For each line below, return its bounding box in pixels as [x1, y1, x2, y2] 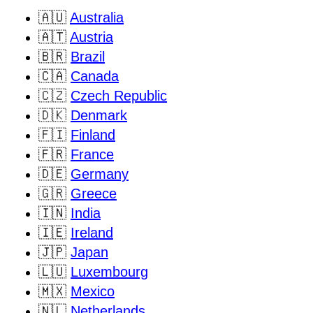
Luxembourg [71, 263, 148, 279]
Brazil [71, 48, 105, 64]
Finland [71, 126, 115, 143]
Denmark [71, 107, 127, 123]
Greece [71, 185, 117, 201]
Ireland [71, 224, 113, 240]
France [71, 146, 114, 162]
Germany [71, 166, 129, 182]
